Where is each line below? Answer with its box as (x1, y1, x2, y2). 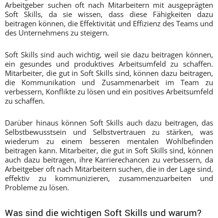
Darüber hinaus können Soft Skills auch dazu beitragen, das (5, 117, 213, 127)
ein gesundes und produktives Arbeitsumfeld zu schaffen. (5, 58, 213, 69)
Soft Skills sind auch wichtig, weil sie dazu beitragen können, (5, 49, 213, 59)
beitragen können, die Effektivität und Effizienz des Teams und (5, 18, 213, 28)
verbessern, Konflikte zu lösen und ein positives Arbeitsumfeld (5, 86, 213, 96)
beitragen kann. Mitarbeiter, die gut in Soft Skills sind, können (5, 145, 213, 155)
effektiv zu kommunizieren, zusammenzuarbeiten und (5, 173, 213, 183)
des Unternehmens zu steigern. (5, 27, 109, 37)
